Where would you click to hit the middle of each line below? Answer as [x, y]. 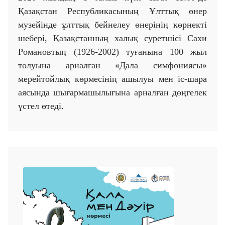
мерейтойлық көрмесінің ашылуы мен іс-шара [113, 79]
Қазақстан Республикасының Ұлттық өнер [113, 11]
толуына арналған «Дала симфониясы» [113, 66]
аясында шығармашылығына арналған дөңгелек [113, 93]
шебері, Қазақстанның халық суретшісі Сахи [113, 38]
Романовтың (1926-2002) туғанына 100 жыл [113, 52]
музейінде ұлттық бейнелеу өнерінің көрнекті [113, 25]
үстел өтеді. [41, 106]
